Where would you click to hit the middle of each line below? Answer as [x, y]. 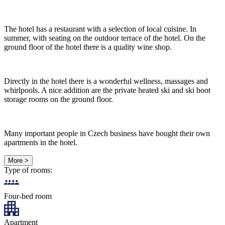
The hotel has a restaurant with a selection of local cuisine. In [100, 29]
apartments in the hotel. [41, 142]
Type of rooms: [28, 170]
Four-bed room [28, 196]
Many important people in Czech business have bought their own [107, 133]
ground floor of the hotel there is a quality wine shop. [88, 47]
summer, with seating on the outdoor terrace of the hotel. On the [105, 38]
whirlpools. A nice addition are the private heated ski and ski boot [107, 90]
